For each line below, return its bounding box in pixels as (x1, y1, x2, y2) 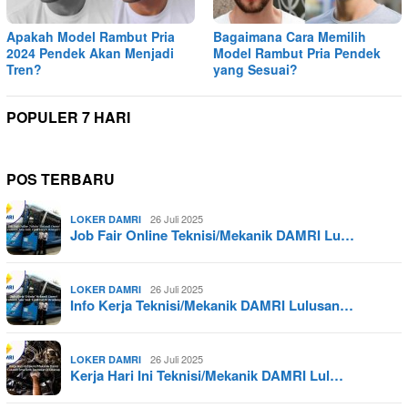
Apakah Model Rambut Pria (6, 26, 175, 46)
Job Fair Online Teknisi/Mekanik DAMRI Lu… (70, 224, 354, 245)
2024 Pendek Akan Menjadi (6, 43, 174, 62)
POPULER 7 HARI (6, 106, 130, 127)
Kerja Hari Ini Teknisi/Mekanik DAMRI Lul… (70, 364, 343, 385)
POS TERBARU (6, 168, 115, 189)
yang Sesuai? (213, 59, 298, 78)
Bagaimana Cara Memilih (213, 26, 366, 46)
